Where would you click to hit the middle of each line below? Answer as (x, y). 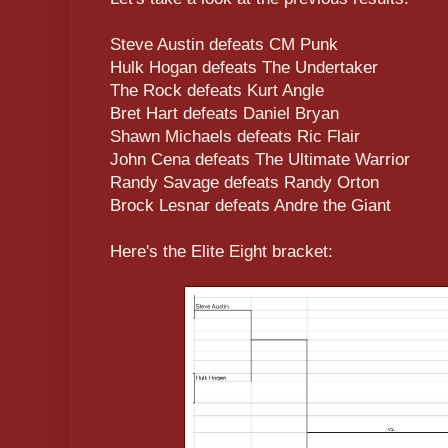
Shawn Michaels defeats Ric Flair (235, 137)
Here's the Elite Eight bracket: (221, 252)
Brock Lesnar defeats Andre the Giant (250, 206)
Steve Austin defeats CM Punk (224, 45)
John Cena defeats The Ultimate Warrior (260, 160)
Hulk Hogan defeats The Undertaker (244, 68)
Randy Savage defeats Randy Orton (244, 183)
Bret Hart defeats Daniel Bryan (224, 114)
